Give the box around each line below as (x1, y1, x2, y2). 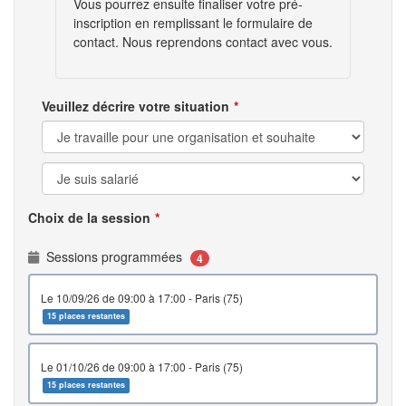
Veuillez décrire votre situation (42, 97, 229, 115)
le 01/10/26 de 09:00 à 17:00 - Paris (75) (195, 359, 246, 375)
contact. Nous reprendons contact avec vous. (73, 33, 333, 51)
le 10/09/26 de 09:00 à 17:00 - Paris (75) (195, 290, 246, 306)
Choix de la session (28, 208, 150, 227)
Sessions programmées (46, 247, 186, 266)
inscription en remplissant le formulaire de (73, 14, 313, 32)
